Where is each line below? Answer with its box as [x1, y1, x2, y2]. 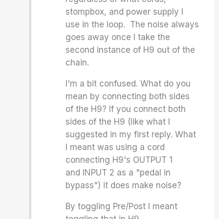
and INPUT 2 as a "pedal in [66, 168, 171, 177]
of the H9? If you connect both [66, 104, 186, 114]
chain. [66, 58, 89, 67]
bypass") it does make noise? [66, 180, 182, 190]
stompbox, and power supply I [66, 7, 184, 17]
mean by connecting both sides [66, 91, 190, 101]
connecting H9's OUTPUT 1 [66, 155, 173, 165]
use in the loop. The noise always [66, 20, 199, 29]
